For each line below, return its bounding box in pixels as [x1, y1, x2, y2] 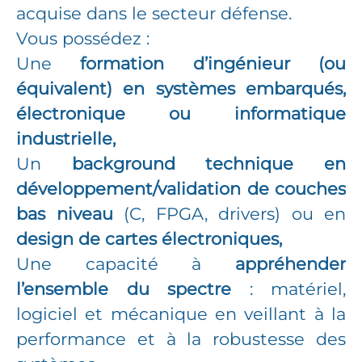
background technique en [71, 154, 347, 174]
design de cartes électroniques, [16, 229, 282, 249]
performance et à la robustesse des [16, 329, 346, 349]
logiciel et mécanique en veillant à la [16, 304, 346, 324]
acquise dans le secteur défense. [16, 3, 292, 23]
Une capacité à [16, 254, 235, 274]
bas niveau [16, 204, 113, 224]
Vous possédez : [16, 28, 149, 48]
